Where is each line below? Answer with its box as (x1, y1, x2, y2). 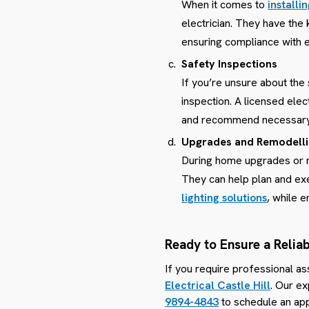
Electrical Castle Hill (165, 277, 270, 292)
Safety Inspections (181, 56, 277, 71)
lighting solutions (181, 190, 267, 205)
